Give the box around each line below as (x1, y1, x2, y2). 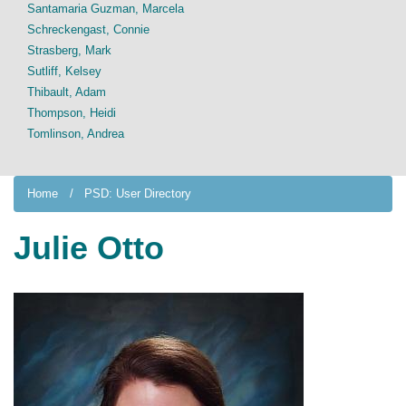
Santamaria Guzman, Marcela (27, 2, 184, 15)
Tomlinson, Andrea (27, 127, 124, 140)
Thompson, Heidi (27, 106, 116, 120)
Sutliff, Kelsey (27, 64, 101, 78)
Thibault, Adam (27, 85, 106, 99)
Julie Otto (14, 229, 164, 266)
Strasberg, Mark (27, 43, 111, 57)
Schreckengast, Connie (27, 23, 150, 36)
